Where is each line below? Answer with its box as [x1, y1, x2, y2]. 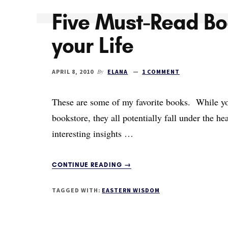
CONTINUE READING [52, 161, 124, 168]
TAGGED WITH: [52, 186, 102, 194]
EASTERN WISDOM [102, 186, 160, 194]
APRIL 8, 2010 [52, 68, 94, 75]
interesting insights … [52, 127, 133, 139]
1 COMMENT [142, 68, 180, 75]
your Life [52, 32, 134, 58]
